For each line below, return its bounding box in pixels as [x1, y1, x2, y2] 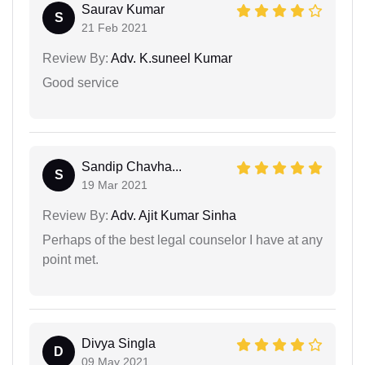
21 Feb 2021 [81, 20, 147, 34]
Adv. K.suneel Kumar [108, 51, 232, 65]
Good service [42, 75, 119, 90]
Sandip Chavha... [81, 159, 182, 174]
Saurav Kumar [81, 2, 165, 16]
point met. [42, 252, 99, 266]
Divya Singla [81, 336, 156, 350]
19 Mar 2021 [81, 178, 147, 191]
